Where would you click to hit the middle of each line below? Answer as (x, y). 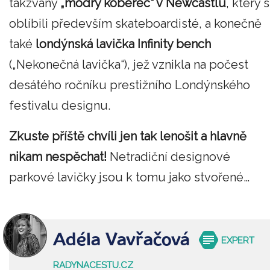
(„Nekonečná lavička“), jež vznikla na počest (129, 64)
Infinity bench (174, 44)
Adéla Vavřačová (122, 240)
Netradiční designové (168, 157)
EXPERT (238, 241)
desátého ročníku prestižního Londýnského (130, 85)
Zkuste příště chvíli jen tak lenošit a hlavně (128, 137)
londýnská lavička (85, 44)
